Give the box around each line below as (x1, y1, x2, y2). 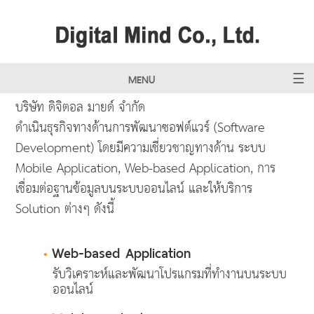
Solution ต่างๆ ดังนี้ (15, 198, 115, 222)
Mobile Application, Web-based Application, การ (15, 157, 276, 182)
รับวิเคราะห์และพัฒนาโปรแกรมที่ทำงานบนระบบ (53, 263, 287, 287)
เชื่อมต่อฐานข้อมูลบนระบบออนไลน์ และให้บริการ (15, 177, 253, 202)
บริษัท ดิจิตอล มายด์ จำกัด (15, 96, 146, 121)
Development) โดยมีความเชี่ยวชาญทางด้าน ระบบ (15, 137, 266, 161)
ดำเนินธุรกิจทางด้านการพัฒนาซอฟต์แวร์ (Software (15, 116, 266, 141)
